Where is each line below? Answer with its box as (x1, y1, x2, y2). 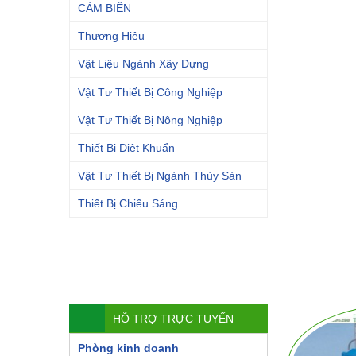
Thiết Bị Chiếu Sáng (78, 197, 178, 211)
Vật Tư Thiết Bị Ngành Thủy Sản (78, 169, 242, 183)
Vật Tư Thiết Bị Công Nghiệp (78, 85, 222, 99)
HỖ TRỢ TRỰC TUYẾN (113, 312, 234, 326)
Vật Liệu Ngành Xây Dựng (78, 57, 209, 71)
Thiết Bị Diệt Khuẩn (78, 141, 175, 154)
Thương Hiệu (78, 29, 145, 43)
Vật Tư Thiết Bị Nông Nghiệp (78, 113, 222, 126)
